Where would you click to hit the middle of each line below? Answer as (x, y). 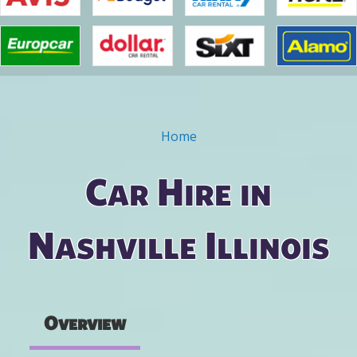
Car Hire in (178, 192)
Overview (85, 323)
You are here (86, 147)
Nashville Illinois (178, 245)
